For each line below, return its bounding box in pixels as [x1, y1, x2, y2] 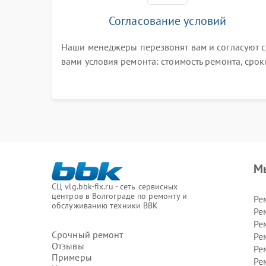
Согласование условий [109, 13, 226, 28]
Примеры [52, 251, 92, 263]
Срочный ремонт [52, 229, 123, 240]
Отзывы [52, 240, 84, 252]
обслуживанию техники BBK [52, 200, 159, 211]
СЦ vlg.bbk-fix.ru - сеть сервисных [52, 181, 178, 192]
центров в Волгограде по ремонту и [52, 191, 188, 201]
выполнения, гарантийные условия [61, 69, 210, 81]
